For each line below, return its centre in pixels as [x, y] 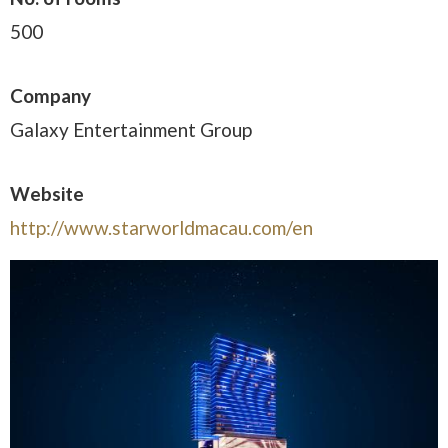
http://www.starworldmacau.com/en [161, 227]
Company [50, 95]
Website [47, 193]
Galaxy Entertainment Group [131, 129]
